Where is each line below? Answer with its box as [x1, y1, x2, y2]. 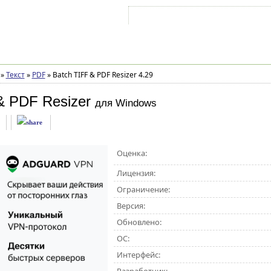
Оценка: [116, 148, 147, 158]
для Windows [94, 97, 157, 109]
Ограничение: [116, 184, 170, 195]
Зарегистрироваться [206, 14, 266, 21]
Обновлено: [116, 217, 162, 227]
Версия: [116, 200, 145, 211]
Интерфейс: [116, 249, 160, 260]
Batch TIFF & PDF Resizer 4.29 [50, 70, 153, 80]
